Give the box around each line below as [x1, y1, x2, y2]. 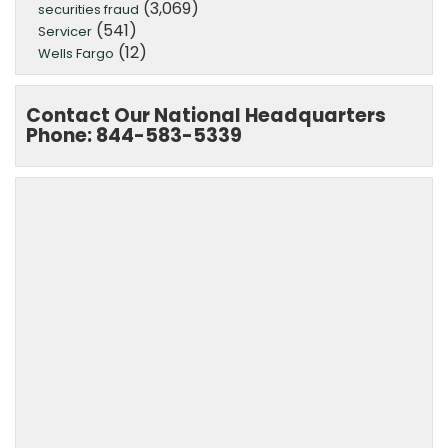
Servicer [38, 21, 92, 41]
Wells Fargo [38, 43, 114, 63]
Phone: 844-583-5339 [26, 121, 242, 149]
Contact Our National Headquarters [26, 101, 386, 129]
